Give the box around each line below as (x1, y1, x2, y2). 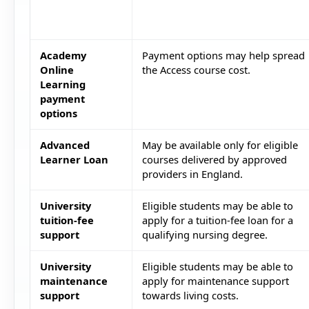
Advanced (39, 138, 90, 152)
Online (39, 63, 74, 77)
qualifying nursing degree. (141, 228, 268, 242)
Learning (39, 77, 86, 92)
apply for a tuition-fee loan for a (141, 213, 293, 228)
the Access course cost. (141, 63, 250, 77)
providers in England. (141, 167, 243, 181)
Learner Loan (39, 152, 108, 167)
